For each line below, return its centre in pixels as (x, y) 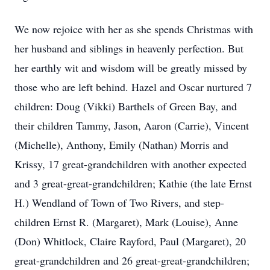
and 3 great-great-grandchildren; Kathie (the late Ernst (133, 183)
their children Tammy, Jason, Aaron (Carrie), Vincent (132, 125)
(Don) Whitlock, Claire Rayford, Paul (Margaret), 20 (130, 241)
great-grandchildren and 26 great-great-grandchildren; (132, 260)
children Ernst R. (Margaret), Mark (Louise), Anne (126, 222)
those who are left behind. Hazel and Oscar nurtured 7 (133, 87)
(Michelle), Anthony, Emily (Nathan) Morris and (121, 145)
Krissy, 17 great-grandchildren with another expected (130, 164)
